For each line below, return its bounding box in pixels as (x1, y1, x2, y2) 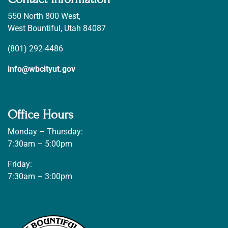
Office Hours (8, 107, 73, 123)
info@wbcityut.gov (8, 64, 75, 74)
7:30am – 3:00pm (8, 172, 72, 182)
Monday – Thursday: (8, 127, 83, 137)
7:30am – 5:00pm (8, 139, 72, 149)
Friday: (8, 159, 32, 169)
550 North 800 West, (8, 11, 80, 21)
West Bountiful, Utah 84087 (8, 23, 106, 34)
